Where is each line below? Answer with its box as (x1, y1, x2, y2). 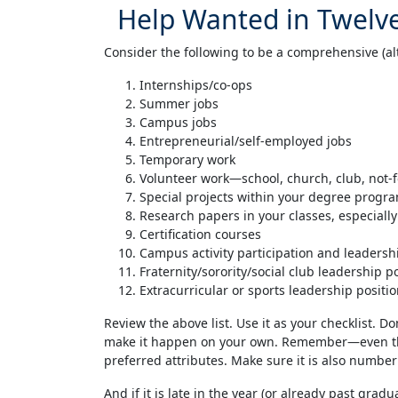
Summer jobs (139, 95, 219, 112)
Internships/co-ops (139, 76, 252, 93)
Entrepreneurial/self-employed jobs (139, 132, 352, 149)
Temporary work (139, 151, 235, 168)
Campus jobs (139, 114, 217, 131)
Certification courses (139, 226, 261, 243)
